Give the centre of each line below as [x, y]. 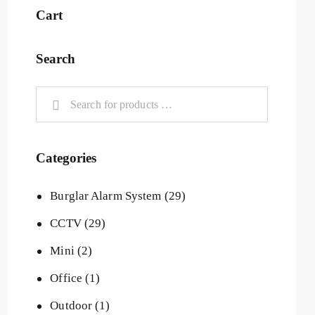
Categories [66, 158]
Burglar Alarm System [106, 195]
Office [66, 278]
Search [56, 58]
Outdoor [71, 305]
